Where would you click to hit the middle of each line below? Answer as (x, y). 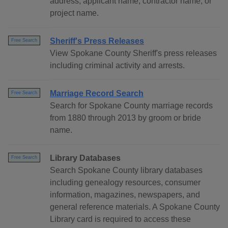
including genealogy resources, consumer (125, 183)
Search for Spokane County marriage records (131, 106)
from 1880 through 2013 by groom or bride (125, 118)
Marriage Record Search (97, 94)
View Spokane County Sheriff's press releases (133, 53)
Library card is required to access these (120, 219)
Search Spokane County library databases (126, 170)
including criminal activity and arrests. (117, 66)
